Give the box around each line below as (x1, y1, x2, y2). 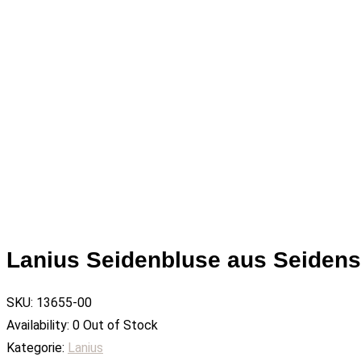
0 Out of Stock (73, 317, 158, 333)
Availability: (6, 317, 69, 333)
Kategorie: (6, 339, 64, 355)
